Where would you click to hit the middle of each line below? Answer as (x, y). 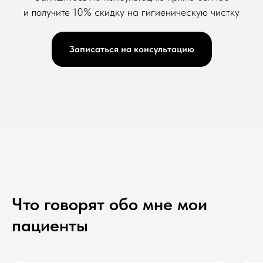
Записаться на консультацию (131, 49)
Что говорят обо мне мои (109, 203)
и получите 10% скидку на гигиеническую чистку (131, 12)
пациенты (50, 225)
